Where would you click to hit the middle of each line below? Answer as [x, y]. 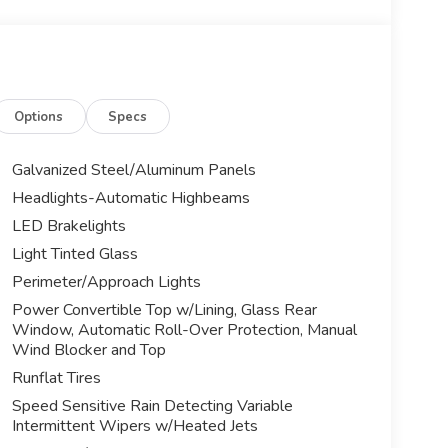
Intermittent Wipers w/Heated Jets [134, 425]
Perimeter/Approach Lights [106, 281]
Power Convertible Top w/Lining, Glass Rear [164, 309]
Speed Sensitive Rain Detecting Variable [152, 405]
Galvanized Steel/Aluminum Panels [133, 169]
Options [39, 116]
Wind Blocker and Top [88, 349]
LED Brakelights [68, 225]
